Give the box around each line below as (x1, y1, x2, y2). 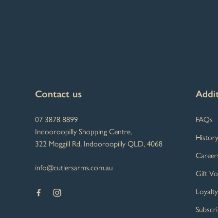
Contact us (35, 88, 82, 100)
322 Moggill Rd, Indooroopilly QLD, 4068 (35, 139, 163, 148)
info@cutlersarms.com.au (35, 163, 113, 172)
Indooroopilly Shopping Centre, (35, 127, 132, 136)
